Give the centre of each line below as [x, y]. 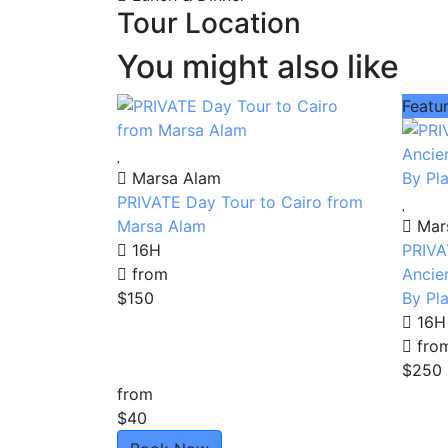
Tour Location [209, 22]
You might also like [258, 66]
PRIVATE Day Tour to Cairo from [240, 201]
